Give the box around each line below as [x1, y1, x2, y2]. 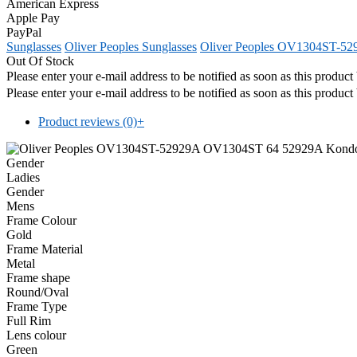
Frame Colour [6, 213, 76, 227]
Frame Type [6, 299, 67, 313]
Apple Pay [6, 10, 60, 25]
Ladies [6, 170, 40, 184]
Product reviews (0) [38, 114, 137, 128]
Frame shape [6, 270, 70, 284]
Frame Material [6, 241, 83, 256]
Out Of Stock [6, 53, 74, 68]
